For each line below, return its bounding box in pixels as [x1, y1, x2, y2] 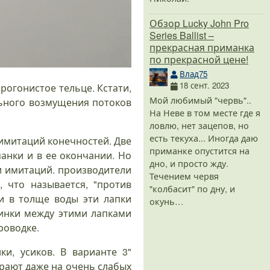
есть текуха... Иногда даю [149, 131, 258, 144]
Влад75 [180, 68, 208, 80]
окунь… [149, 194, 183, 207]
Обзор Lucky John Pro [149, 16, 249, 31]
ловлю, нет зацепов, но [149, 118, 249, 131]
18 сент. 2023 [180, 80, 230, 92]
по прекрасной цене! [149, 52, 248, 67]
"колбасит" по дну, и [149, 181, 235, 195]
